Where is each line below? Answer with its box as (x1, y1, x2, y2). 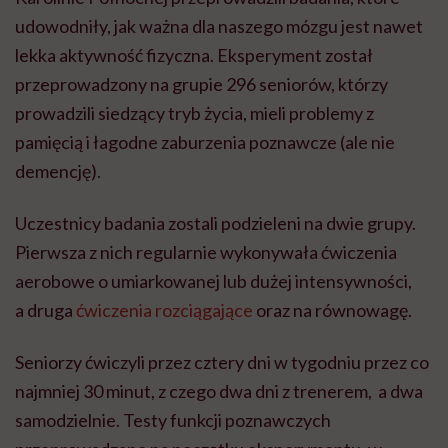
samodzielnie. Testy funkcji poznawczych (15, 408, 331, 431)
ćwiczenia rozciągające (76, 298, 253, 321)
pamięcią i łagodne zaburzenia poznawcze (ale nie (15, 130, 395, 153)
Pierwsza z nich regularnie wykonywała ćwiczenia (15, 240, 397, 263)
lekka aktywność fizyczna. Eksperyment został (15, 43, 373, 66)
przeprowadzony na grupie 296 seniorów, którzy (15, 72, 388, 95)
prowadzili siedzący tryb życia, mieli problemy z (15, 101, 374, 124)
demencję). (15, 159, 101, 182)
